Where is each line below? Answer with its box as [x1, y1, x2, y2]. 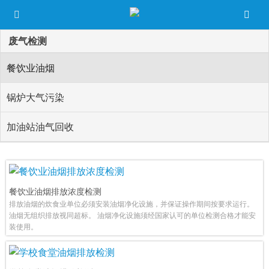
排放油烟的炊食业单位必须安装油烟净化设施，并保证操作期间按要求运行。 [9, 199, 254, 210]
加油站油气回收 [7, 120, 74, 133]
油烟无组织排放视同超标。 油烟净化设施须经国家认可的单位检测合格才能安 [9, 210, 256, 221]
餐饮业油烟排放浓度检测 [9, 186, 101, 198]
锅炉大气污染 [7, 91, 64, 104]
